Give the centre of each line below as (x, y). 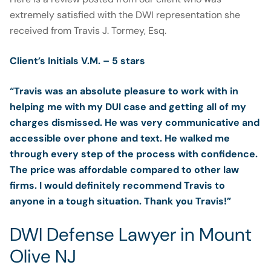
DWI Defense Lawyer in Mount (131, 235)
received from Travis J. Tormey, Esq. (88, 31)
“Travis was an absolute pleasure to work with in (124, 91)
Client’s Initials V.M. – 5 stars (77, 61)
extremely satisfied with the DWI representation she (125, 15)
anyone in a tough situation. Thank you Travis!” (120, 201)
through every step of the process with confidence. (134, 154)
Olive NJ (43, 256)
